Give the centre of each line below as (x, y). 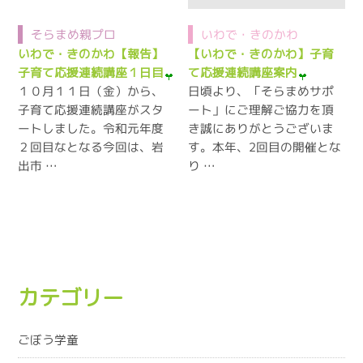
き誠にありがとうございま (261, 128)
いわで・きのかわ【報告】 (91, 54)
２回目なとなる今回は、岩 (91, 147)
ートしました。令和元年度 (91, 128)
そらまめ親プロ (74, 34)
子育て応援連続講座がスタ (91, 110)
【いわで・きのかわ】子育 (261, 54)
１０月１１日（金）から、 (91, 91)
